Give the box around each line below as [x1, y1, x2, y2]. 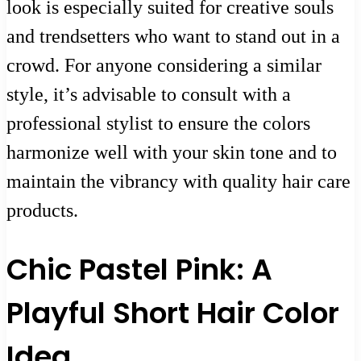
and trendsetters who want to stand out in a [6, 25, 340, 47]
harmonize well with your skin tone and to [6, 141, 337, 163]
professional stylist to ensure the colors [6, 112, 310, 134]
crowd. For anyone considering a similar [6, 54, 322, 76]
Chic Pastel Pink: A [6, 249, 272, 291]
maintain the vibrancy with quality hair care [6, 170, 351, 192]
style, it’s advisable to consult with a [6, 83, 291, 105]
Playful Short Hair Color [6, 293, 339, 334]
